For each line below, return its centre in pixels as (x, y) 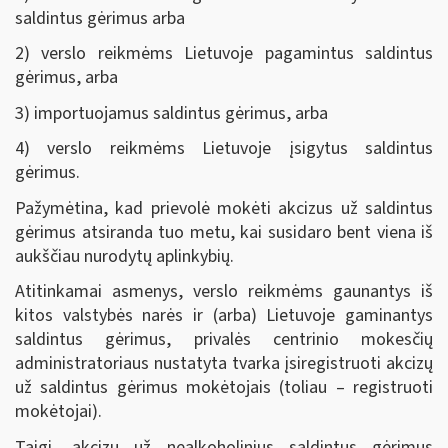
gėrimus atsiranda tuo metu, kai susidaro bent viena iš (224, 232)
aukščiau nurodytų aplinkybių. (124, 256)
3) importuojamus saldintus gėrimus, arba (171, 113)
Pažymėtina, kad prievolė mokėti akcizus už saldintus (224, 208)
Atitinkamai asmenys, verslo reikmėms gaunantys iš (224, 291)
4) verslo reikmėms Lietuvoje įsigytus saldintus (224, 148)
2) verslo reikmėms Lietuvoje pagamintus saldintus (224, 53)
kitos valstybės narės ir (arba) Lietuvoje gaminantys (224, 315)
